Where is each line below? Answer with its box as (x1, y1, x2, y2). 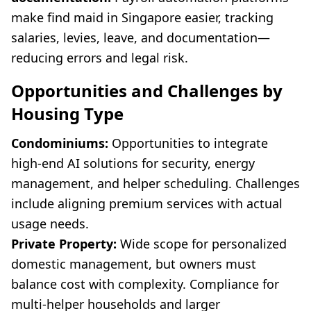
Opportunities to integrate (108, 135, 268, 152)
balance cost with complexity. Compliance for (11, 276, 279, 293)
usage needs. (11, 215, 89, 233)
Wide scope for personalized (117, 235, 287, 253)
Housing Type (11, 102, 124, 126)
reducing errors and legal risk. (11, 49, 188, 67)
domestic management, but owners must (11, 255, 256, 273)
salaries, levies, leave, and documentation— (11, 29, 270, 47)
